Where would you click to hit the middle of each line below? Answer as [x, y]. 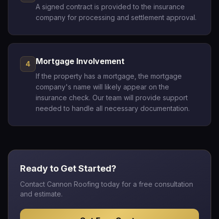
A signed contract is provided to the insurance [110, 7]
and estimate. [41, 194]
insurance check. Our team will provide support [112, 98]
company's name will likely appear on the [102, 87]
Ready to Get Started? [68, 168]
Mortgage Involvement [80, 61]
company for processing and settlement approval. [116, 17]
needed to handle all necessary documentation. [113, 108]
